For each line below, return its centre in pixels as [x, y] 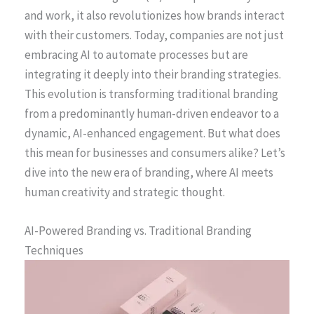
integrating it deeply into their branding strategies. [153, 75]
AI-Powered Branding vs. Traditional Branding [138, 231]
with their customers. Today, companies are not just [154, 35]
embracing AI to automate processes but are [136, 55]
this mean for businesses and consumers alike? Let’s [155, 153]
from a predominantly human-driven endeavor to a [152, 114]
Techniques [54, 251]
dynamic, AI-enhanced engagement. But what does [152, 134]
